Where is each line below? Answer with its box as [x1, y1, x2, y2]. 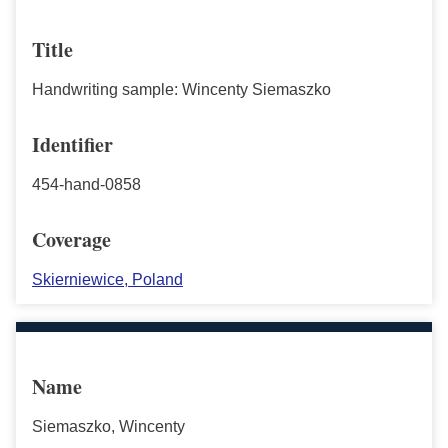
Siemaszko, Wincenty [32, 417, 185, 435]
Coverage [32, 224, 111, 254]
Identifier [32, 129, 113, 159]
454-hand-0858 [32, 175, 141, 193]
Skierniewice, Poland [32, 270, 183, 288]
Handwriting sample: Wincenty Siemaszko [32, 80, 331, 98]
